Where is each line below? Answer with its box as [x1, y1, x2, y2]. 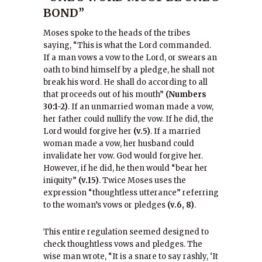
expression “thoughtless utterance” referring [43, 188, 219, 198]
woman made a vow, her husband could [43, 139, 194, 149]
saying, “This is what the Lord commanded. [43, 40, 211, 50]
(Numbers [166, 89, 206, 99]
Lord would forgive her [43, 126, 133, 136]
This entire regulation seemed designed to [43, 227, 209, 237]
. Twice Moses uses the [99, 175, 186, 185]
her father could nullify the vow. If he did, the [43, 114, 213, 124]
